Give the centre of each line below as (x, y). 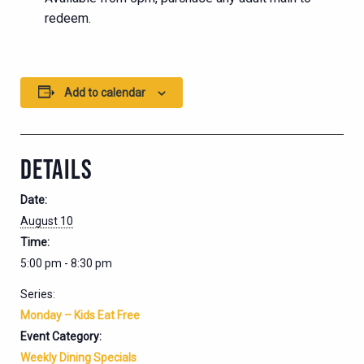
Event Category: (61, 336)
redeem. (68, 18)
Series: (38, 294)
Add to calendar (104, 92)
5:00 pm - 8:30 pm (66, 263)
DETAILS (56, 169)
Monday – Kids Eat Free (80, 315)
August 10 (47, 221)
